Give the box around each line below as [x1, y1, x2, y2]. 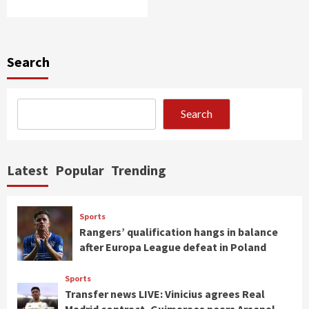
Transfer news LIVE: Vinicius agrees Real [65, 287, 266, 301]
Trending [111, 161, 166, 179]
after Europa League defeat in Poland [79, 239, 266, 254]
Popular [55, 161, 104, 179]
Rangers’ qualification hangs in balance [79, 224, 278, 239]
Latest [7, 161, 48, 179]
